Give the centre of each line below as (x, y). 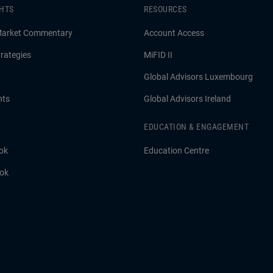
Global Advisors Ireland (187, 99)
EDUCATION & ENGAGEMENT (196, 127)
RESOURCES (165, 9)
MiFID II (158, 55)
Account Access (174, 33)
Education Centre (176, 151)
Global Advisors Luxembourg (198, 77)
